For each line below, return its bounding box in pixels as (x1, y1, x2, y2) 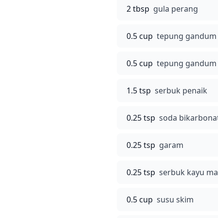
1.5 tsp (127, 85, 151, 96)
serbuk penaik (155, 85, 207, 96)
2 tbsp (127, 3, 149, 14)
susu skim (157, 194, 194, 205)
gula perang (153, 3, 198, 14)
